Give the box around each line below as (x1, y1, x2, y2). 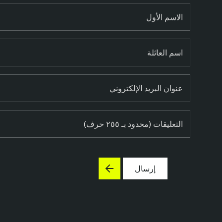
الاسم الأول (146, 12, 183, 22)
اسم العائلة (147, 48, 183, 57)
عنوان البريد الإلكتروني (110, 84, 183, 93)
